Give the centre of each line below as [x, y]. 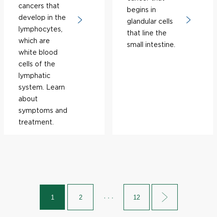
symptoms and [43, 110]
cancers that [39, 6]
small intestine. [151, 44]
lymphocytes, [40, 29]
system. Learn [42, 87]
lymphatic [34, 75]
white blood [38, 52]
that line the [147, 33]
